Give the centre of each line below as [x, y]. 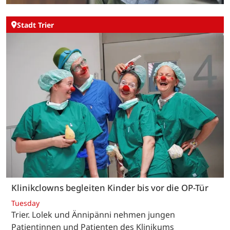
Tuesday [25, 203]
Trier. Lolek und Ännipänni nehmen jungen [93, 214]
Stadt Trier [35, 25]
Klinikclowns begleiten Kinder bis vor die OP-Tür [110, 188]
